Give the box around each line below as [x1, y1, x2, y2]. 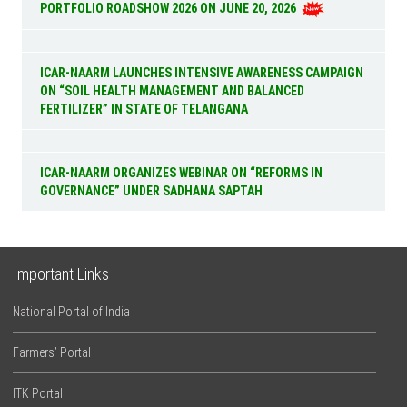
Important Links [13, 264, 110, 283]
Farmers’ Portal [13, 345, 92, 360]
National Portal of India [13, 304, 131, 319]
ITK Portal [13, 386, 64, 401]
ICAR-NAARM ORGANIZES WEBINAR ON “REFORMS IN [40, 165, 323, 180]
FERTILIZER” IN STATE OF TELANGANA [40, 102, 249, 116]
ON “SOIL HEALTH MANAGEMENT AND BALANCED [40, 84, 305, 98]
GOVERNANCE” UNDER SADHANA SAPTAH [40, 184, 263, 198]
